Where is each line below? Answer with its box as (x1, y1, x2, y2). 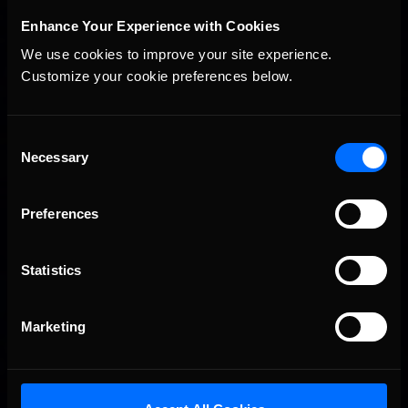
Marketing (21, 319, 86, 334)
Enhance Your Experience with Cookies (21, 17, 280, 34)
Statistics (21, 262, 81, 278)
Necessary (21, 149, 88, 165)
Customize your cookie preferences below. (21, 68, 292, 84)
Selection (6, 153, 62, 168)
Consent (6, 131, 57, 147)
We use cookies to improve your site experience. (21, 46, 332, 62)
